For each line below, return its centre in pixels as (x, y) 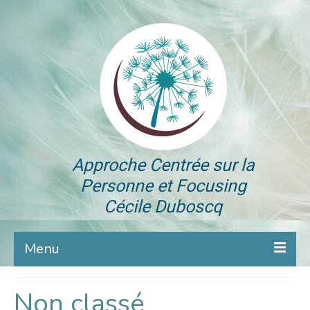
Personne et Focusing (163, 186)
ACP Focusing (75, 287)
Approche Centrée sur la (163, 166)
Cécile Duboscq (163, 207)
